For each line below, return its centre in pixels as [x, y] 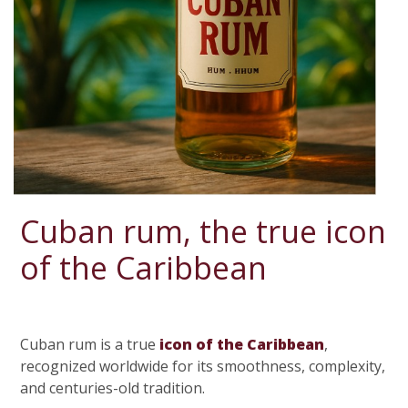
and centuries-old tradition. [113, 388]
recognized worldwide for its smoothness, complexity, [203, 367]
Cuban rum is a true [88, 345]
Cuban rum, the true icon [204, 232]
